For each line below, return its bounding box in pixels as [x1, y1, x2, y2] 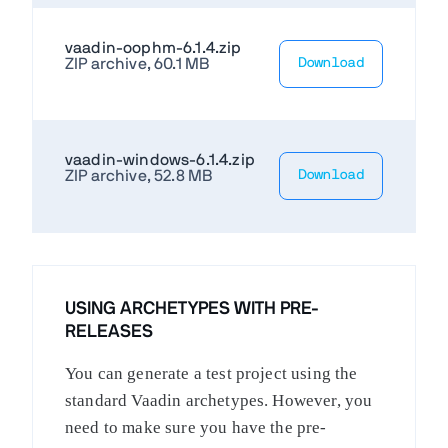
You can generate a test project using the [65, 363, 358, 383]
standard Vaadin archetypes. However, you [65, 390, 373, 410]
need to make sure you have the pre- [65, 417, 327, 437]
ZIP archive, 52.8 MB [65, 167, 213, 184]
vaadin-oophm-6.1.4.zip [65, 39, 242, 56]
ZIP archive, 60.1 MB [65, 55, 210, 72]
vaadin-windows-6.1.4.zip [65, 151, 255, 168]
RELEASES [65, 322, 153, 341]
